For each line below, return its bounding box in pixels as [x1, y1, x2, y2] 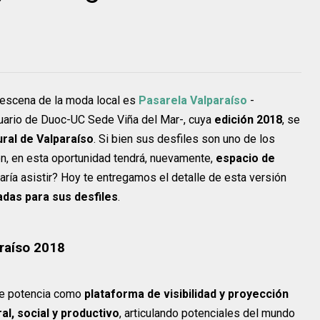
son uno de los [201, 131, 275, 146]
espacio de [216, 151, 275, 165]
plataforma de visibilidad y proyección [84, 286, 289, 301]
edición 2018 [214, 112, 282, 126]
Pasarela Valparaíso [139, 93, 247, 107]
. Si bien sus [94, 131, 154, 146]
